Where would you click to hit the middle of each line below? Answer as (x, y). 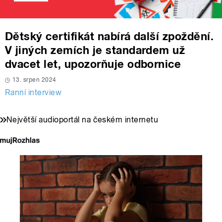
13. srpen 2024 (34, 80)
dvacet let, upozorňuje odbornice (93, 64)
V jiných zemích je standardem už (95, 50)
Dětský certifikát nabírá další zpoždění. (110, 36)
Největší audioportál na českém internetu (83, 120)
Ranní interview (33, 93)
